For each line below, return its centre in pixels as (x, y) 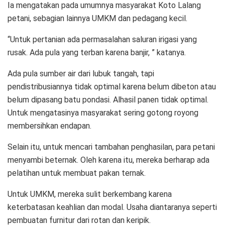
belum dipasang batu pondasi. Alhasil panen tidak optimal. (108, 99)
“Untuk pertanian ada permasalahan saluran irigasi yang (102, 39)
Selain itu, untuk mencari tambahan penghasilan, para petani (111, 147)
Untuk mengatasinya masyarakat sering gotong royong (103, 113)
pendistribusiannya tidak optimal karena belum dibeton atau (112, 86)
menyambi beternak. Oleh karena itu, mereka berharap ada (108, 160)
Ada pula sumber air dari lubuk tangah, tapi (81, 73)
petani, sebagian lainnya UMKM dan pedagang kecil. (97, 18)
